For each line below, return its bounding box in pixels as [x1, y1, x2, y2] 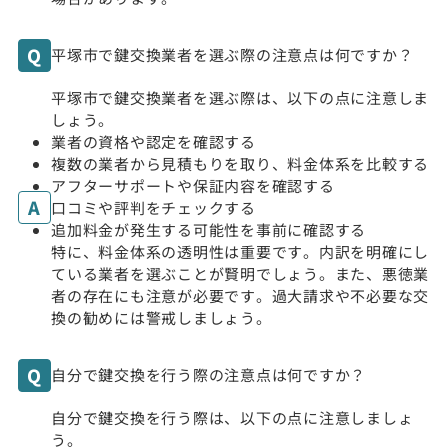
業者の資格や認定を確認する [51, 130, 256, 152]
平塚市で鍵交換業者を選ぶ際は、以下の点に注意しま [51, 86, 429, 108]
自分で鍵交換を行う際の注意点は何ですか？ [51, 364, 366, 386]
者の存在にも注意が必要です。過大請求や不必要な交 [51, 284, 429, 306]
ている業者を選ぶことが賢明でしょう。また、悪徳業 [51, 262, 429, 284]
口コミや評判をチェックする [51, 196, 256, 218]
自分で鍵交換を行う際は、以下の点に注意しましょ [51, 406, 414, 428]
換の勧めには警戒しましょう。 [51, 306, 272, 328]
